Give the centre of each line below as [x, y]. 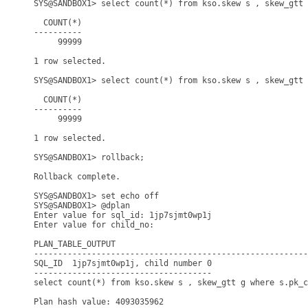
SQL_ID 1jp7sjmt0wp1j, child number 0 [123, 263]
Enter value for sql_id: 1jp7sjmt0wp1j [123, 215]
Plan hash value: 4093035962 [99, 302]
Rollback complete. [77, 177]
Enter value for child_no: [96, 225]
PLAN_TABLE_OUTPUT [75, 244]
